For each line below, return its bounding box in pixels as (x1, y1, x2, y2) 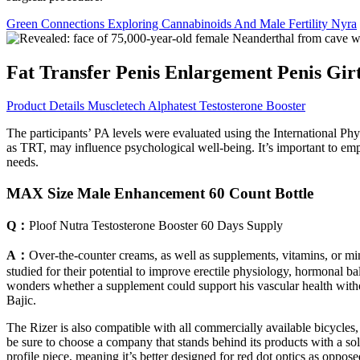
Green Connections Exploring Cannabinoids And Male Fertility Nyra (6, 16, 357, 31)
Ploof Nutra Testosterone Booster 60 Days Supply (29, 218, 283, 232)
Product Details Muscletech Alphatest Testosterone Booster (6, 99, 305, 113)
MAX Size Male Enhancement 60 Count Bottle (6, 185, 313, 202)
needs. (6, 155, 39, 170)
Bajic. (6, 292, 36, 307)
